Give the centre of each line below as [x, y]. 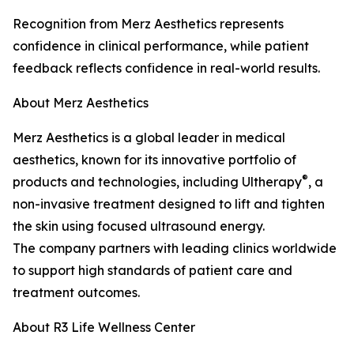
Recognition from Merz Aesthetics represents [148, 23]
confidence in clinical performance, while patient [161, 45]
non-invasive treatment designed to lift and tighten [169, 203]
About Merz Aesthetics [81, 102]
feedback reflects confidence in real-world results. [166, 68]
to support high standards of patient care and [153, 270]
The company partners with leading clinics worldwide [175, 248]
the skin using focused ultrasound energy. [139, 226]
